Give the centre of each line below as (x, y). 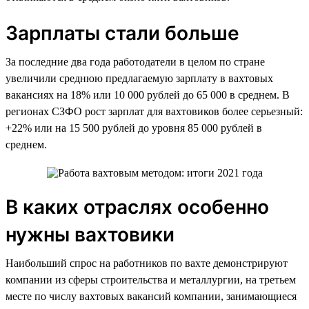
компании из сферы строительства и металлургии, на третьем (151, 279)
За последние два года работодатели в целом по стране (135, 61)
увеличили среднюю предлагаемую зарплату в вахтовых (139, 78)
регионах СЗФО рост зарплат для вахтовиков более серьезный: (154, 111)
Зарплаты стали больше (122, 33)
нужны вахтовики (90, 234)
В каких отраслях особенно (137, 207)
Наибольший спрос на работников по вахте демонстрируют (147, 263)
